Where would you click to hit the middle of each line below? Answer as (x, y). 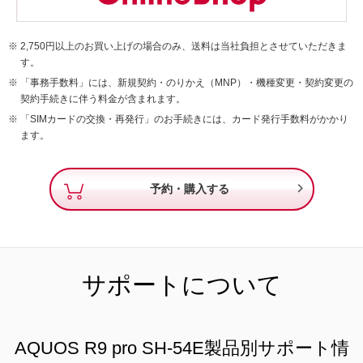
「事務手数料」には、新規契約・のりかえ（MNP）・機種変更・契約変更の (187, 82)
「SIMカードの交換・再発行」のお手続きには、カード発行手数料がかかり (184, 119)
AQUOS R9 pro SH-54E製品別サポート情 (181, 348)
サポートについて (181, 284)
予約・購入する (190, 189)
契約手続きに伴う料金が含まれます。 (103, 98)
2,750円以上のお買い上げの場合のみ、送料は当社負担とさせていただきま (184, 46)
